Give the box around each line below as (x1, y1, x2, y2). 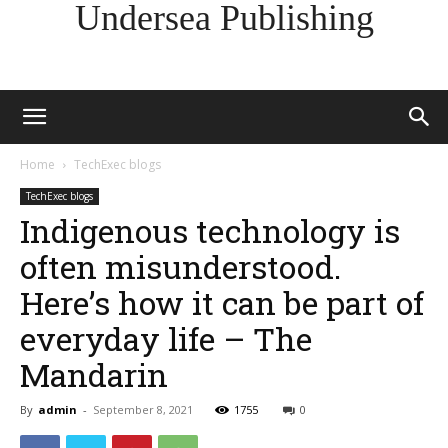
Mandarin (20, 353, 168, 396)
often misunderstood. (20, 245, 341, 288)
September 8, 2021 (93, 402, 193, 417)
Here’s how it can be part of (20, 281, 424, 324)
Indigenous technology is (20, 209, 400, 252)
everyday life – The (20, 317, 312, 360)
